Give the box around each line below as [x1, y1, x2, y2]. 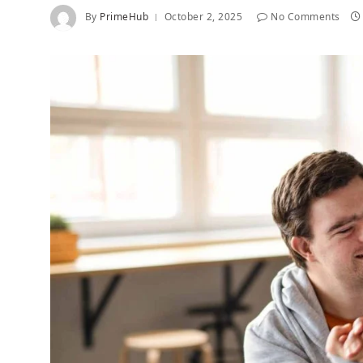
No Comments [271, 10, 340, 24]
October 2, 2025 [164, 10, 242, 24]
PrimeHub [100, 10, 149, 24]
